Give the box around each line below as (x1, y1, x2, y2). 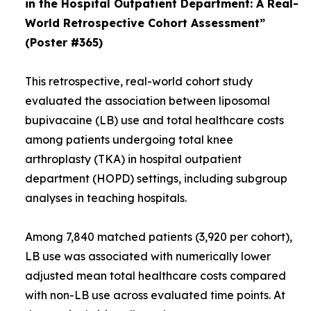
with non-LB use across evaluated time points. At (25, 288, 285, 302)
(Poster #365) (25, 35, 103, 49)
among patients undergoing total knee (25, 133, 233, 146)
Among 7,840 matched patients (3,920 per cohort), (25, 230, 292, 244)
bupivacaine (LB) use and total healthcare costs (25, 113, 284, 127)
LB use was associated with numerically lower (25, 249, 271, 263)
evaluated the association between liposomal (25, 94, 270, 108)
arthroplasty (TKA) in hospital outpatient (25, 152, 242, 166)
